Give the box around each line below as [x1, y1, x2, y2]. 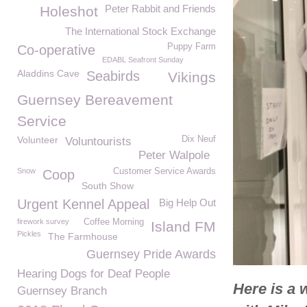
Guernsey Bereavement [17, 92, 173, 108]
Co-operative [17, 42, 95, 58]
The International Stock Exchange [65, 25, 216, 37]
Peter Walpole [138, 149, 210, 162]
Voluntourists [65, 135, 132, 148]
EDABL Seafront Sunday [102, 56, 184, 64]
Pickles [17, 230, 41, 238]
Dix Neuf [182, 134, 216, 144]
